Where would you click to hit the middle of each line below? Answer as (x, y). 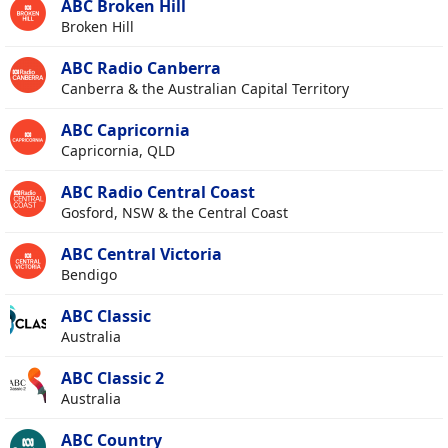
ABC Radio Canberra (141, 68)
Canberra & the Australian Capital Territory (205, 89)
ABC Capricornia (125, 130)
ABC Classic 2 (112, 378)
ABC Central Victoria (141, 254)
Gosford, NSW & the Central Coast (174, 213)
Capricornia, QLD (118, 151)
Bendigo (89, 275)
